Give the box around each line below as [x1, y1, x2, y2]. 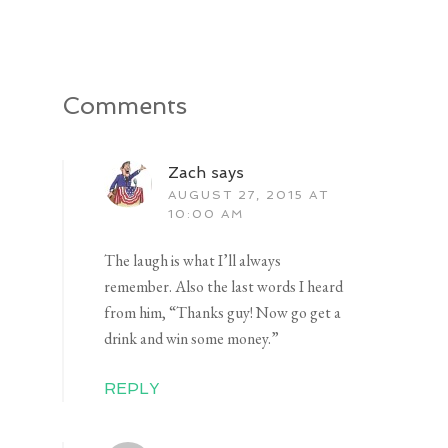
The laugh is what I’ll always [104, 250, 282, 272]
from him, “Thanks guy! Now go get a [104, 302, 342, 324]
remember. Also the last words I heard [104, 276, 344, 298]
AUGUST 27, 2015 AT [168, 188, 330, 203]
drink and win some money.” [104, 328, 280, 350]
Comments [62, 91, 188, 121]
